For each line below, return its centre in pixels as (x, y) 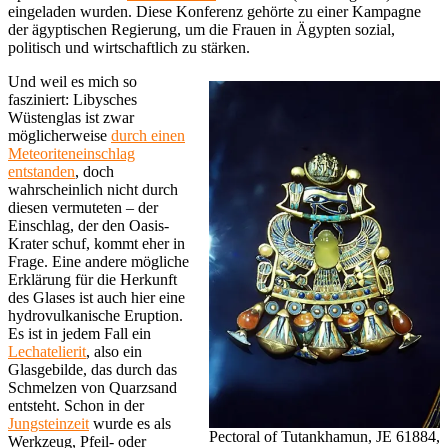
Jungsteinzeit (48, 424)
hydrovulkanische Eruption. (95, 316)
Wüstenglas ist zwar (71, 118)
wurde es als (130, 424)
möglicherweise (59, 136)
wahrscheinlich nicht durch (93, 190)
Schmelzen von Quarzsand (92, 388)
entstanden (41, 172)
